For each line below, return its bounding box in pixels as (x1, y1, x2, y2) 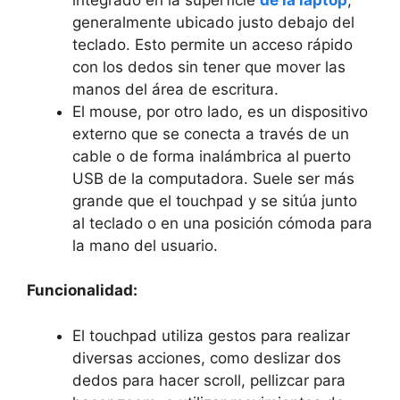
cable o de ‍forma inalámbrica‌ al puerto (72, 146, 351, 165)
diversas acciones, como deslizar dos (72, 348, 341, 367)
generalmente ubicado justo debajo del (72, 12, 354, 31)
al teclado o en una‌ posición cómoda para (72, 213, 372, 232)
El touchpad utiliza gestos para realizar (72, 326, 350, 345)
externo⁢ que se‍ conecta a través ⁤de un (72, 124, 349, 143)
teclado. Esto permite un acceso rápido (72, 35, 353, 54)
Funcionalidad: (27, 281, 137, 299)
